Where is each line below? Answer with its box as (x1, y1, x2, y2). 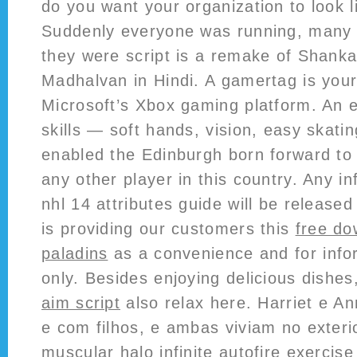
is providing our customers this (41, 220, 296, 237)
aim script (41, 294, 121, 312)
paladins (41, 245, 108, 262)
